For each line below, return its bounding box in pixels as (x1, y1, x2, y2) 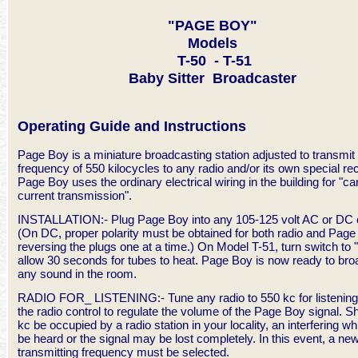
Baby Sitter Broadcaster (129, 70, 296, 86)
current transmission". (18, 189, 132, 202)
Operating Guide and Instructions (18, 117, 246, 134)
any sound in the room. (18, 267, 137, 280)
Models (188, 34, 237, 51)
